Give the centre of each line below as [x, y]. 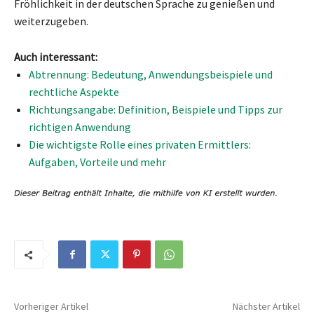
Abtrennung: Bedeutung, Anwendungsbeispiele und [151, 74]
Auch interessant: [56, 56]
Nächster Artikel [266, 306]
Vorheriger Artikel [51, 306]
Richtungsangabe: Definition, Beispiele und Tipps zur [156, 109]
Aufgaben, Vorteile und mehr [97, 162]
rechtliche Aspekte [74, 91]
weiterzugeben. [51, 21]
